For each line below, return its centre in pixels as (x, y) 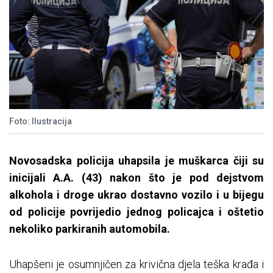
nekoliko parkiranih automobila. (90, 229)
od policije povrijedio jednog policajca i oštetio (136, 212)
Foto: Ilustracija (41, 122)
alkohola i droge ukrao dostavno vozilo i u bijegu (136, 195)
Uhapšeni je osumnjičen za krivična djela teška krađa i (136, 264)
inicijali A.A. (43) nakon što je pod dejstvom (136, 178)
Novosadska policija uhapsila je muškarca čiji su (136, 161)
